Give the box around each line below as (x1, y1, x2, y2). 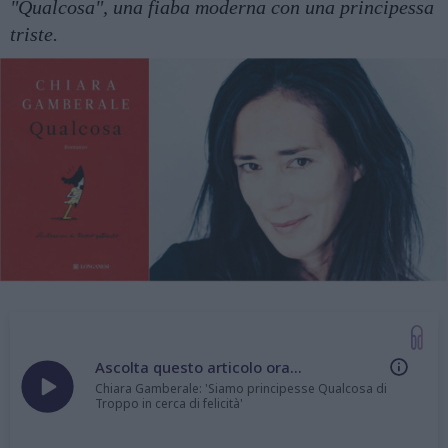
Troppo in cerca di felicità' (95, 394, 243, 412)
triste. (10, 22, 58, 45)
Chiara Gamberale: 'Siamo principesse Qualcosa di (95, 379, 387, 397)
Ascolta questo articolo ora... (95, 356, 302, 377)
